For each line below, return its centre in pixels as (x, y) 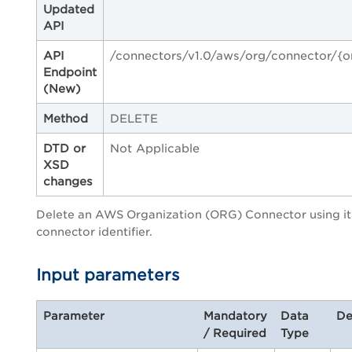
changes (68, 181)
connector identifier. (94, 231)
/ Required (235, 333)
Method (66, 118)
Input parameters (108, 275)
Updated (69, 9)
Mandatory (235, 315)
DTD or (64, 148)
